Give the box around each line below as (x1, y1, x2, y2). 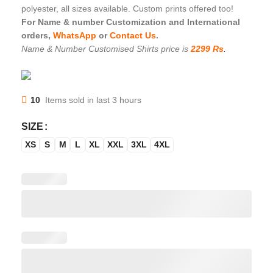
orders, (21, 30, 53, 40)
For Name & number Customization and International (21, 16, 240, 27)
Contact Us (110, 30, 156, 40)
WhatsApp (53, 30, 99, 40)
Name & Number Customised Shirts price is (21, 43, 191, 54)
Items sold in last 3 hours (45, 94, 141, 105)
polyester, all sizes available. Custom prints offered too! (21, 3, 233, 13)
